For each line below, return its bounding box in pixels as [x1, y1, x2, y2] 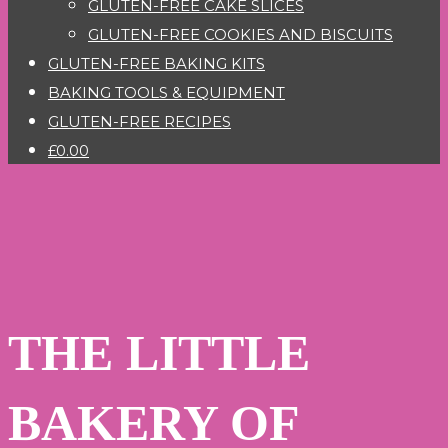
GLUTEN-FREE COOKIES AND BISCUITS [88, 25, 393, 44]
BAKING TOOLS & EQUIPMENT [48, 83, 285, 102]
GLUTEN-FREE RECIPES [48, 112, 231, 131]
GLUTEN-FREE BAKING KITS [48, 54, 265, 73]
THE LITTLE [8, 324, 310, 381]
